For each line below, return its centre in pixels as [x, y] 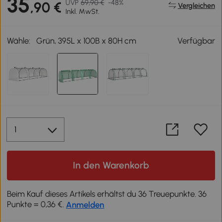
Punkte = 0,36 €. [37, 204]
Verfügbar [196, 41]
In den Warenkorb [111, 166]
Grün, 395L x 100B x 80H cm [86, 41]
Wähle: [19, 41]
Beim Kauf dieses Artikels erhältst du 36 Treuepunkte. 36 [107, 194]
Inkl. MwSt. [83, 12]
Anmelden [85, 205]
